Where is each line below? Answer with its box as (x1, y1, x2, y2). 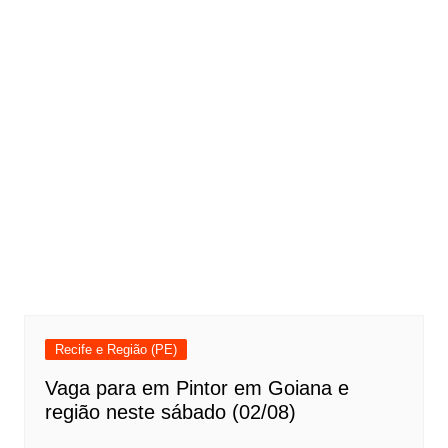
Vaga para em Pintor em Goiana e (44, 377, 349, 399)
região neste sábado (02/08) (44, 401, 296, 423)
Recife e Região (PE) (54, 342, 177, 357)
